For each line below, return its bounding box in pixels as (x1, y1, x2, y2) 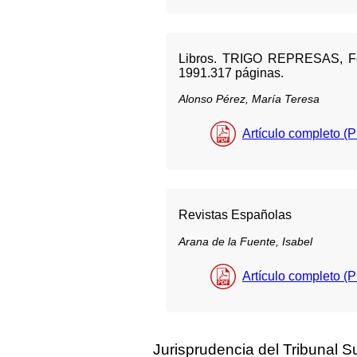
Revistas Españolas (178, 208, 292, 222)
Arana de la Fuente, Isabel (178, 234, 312, 248)
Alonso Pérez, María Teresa (178, 92, 320, 106)
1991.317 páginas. (178, 65, 284, 80)
